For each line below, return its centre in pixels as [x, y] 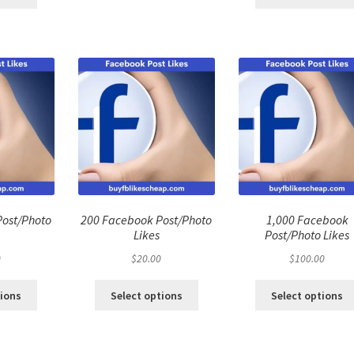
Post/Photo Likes [307, 235]
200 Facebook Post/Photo [147, 220]
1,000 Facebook [307, 220]
